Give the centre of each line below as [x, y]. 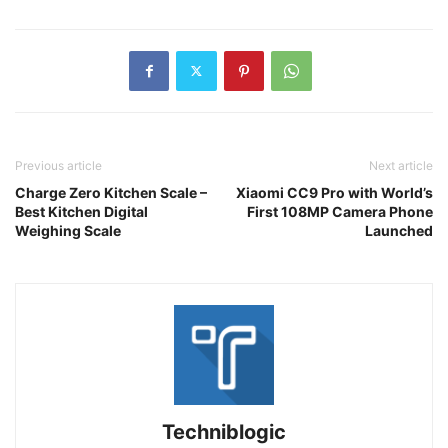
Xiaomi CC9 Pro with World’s [334, 192]
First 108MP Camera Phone [340, 211]
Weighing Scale [68, 230]
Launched [399, 230]
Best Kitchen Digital [81, 211]
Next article [401, 165]
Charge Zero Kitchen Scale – [111, 192]
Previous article [58, 165]
